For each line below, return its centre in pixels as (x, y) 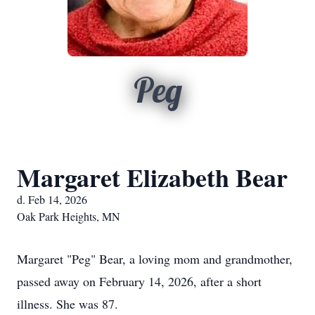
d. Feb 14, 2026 (52, 199)
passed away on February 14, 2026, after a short (139, 281)
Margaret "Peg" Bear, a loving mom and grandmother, (155, 259)
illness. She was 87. (67, 304)
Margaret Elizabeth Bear (152, 177)
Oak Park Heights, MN (69, 216)
